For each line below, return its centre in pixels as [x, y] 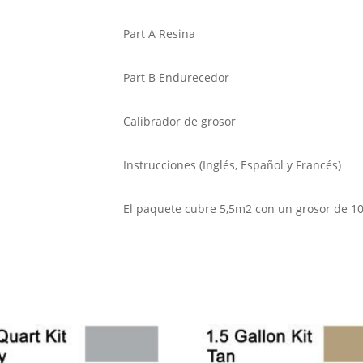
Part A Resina [159, 34]
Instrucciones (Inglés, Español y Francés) [232, 165]
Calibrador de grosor [179, 122]
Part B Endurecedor [176, 78]
